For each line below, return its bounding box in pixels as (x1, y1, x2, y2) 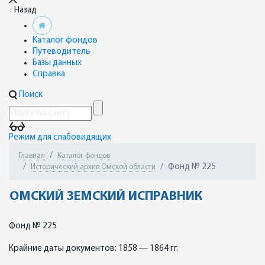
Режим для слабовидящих (9, 133, 111, 142)
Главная (18, 152, 45, 160)
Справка (33, 70, 65, 79)
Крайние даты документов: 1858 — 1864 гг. (9, 244, 179, 253)
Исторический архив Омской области (31, 163, 156, 171)
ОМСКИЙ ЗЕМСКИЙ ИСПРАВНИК (9, 190, 202, 203)
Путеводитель (33, 47, 91, 56)
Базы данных (33, 59, 82, 67)
